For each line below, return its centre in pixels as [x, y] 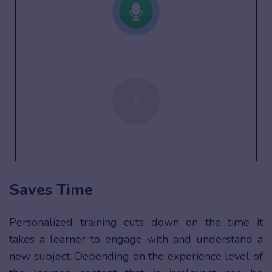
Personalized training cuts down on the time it [136, 223]
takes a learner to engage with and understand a [136, 240]
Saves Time [53, 190]
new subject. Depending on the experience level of [136, 257]
